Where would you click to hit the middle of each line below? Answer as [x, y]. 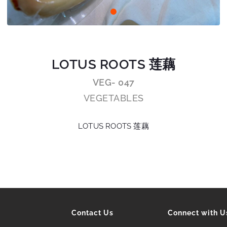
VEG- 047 [113, 82]
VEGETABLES [113, 98]
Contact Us [92, 213]
